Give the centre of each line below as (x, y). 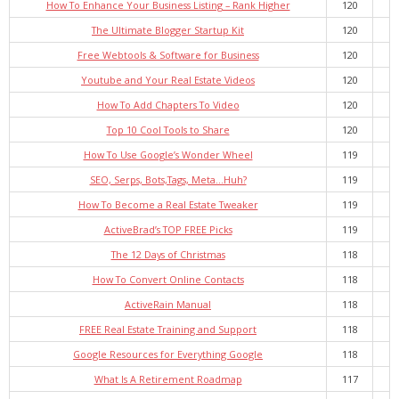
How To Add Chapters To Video (168, 105)
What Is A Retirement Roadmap (168, 379)
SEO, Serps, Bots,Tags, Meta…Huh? (168, 179)
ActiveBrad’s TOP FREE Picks (168, 229)
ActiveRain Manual (168, 304)
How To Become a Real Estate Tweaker (168, 204)
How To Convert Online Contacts (168, 279)
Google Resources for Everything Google (168, 354)
